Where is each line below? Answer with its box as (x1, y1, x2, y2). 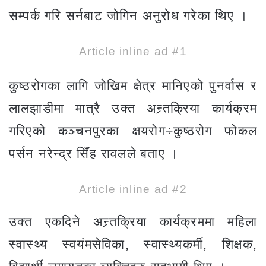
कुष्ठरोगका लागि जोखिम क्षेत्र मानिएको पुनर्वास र (9, 78, 257, 94)
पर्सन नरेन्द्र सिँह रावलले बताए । (9, 146, 179, 161)
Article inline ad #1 (79, 45, 187, 58)
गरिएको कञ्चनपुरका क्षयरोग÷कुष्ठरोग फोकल (9, 123, 257, 139)
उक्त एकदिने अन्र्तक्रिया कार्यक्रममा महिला (9, 214, 257, 230)
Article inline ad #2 (79, 183, 187, 196)
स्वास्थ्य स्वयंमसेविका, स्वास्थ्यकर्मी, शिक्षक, (9, 237, 257, 252)
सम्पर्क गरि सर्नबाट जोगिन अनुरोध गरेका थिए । (9, 8, 248, 24)
